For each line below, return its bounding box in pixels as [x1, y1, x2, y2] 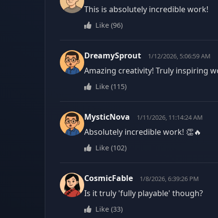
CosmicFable [84, 173, 133, 183]
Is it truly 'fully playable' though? [84, 188, 203, 199]
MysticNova [84, 111, 130, 122]
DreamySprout [84, 50, 141, 61]
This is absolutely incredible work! [84, 4, 208, 15]
